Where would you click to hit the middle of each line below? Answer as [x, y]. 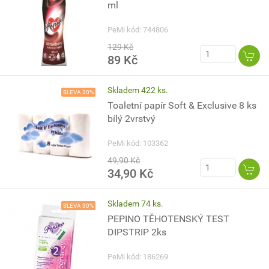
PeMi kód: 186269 [138, 257]
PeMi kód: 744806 [138, 30]
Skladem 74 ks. [136, 204]
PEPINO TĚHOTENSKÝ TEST [169, 219]
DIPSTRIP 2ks [137, 232]
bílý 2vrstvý [132, 119]
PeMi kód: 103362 [138, 143]
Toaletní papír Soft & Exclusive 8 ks [182, 105]
